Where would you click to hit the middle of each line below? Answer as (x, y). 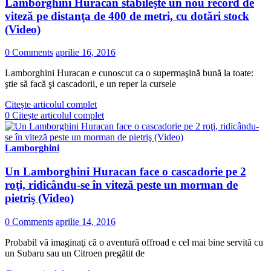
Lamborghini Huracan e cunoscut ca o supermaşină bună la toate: (129, 73)
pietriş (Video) (39, 198)
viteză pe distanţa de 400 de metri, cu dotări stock (127, 16)
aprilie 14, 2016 (86, 221)
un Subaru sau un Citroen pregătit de (75, 253)
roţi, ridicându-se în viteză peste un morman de (121, 185)
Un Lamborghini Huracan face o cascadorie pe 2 (126, 172)
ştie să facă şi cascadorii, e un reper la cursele (90, 84)
